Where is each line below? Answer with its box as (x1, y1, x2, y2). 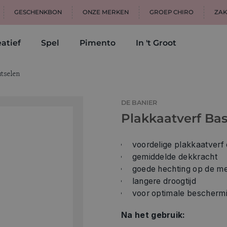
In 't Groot (136, 38, 176, 48)
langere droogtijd (132, 176, 196, 186)
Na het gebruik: (121, 210, 185, 220)
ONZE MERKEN (83, 9, 129, 16)
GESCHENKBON (14, 9, 62, 16)
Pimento (80, 38, 116, 48)
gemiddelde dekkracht (132, 152, 217, 162)
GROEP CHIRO (149, 9, 194, 16)
